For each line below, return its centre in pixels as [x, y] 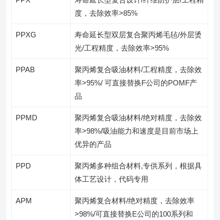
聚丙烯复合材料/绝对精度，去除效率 [135, 200]
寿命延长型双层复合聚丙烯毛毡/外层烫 [138, 34]
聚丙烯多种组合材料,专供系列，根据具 [138, 165]
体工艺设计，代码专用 [112, 179]
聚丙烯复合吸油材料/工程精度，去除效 [138, 69]
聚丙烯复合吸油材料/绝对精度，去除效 [138, 117]
